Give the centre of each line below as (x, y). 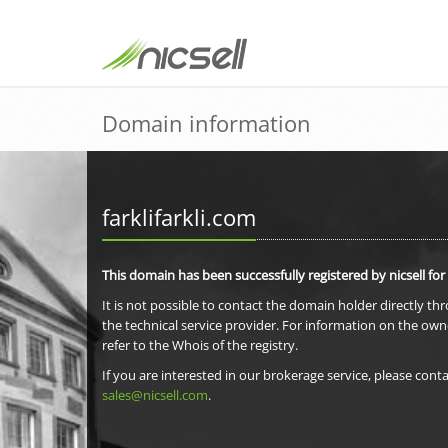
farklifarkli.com (179, 217)
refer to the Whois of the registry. (200, 345)
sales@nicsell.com (155, 395)
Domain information (206, 123)
